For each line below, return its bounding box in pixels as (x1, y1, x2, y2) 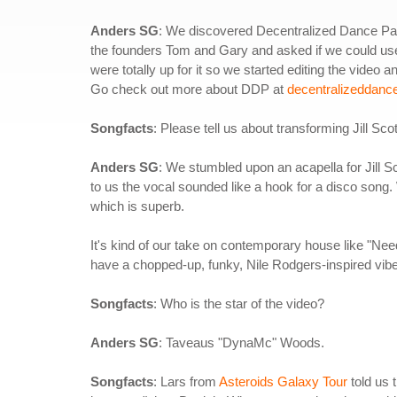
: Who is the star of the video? (153, 296, 324, 311)
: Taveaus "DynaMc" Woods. (159, 335, 324, 350)
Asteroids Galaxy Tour (219, 374, 347, 389)
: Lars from (153, 374, 219, 389)
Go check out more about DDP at (90, 82, 287, 97)
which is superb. (90, 198, 184, 214)
